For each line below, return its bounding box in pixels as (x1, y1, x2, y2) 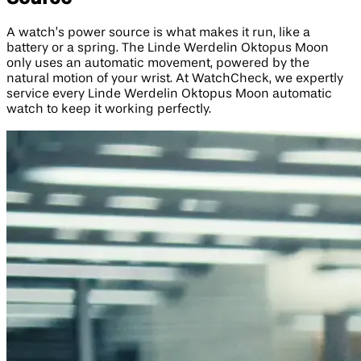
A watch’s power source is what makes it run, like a (6, 26, 310, 39)
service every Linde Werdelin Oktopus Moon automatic (6, 87, 332, 101)
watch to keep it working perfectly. (6, 102, 211, 116)
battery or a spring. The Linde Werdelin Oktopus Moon (6, 41, 329, 55)
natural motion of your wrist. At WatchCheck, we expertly (6, 72, 343, 85)
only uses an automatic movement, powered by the (6, 56, 309, 70)
